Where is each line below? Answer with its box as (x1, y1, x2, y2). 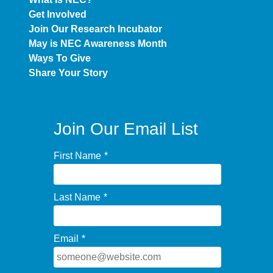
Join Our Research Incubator (28, 23, 162, 34)
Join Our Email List (53, 119, 198, 138)
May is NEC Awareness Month (28, 38, 167, 49)
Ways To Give (28, 52, 91, 63)
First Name (53, 151, 101, 161)
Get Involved (28, 9, 87, 19)
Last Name (53, 192, 101, 202)
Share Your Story (28, 67, 108, 78)
